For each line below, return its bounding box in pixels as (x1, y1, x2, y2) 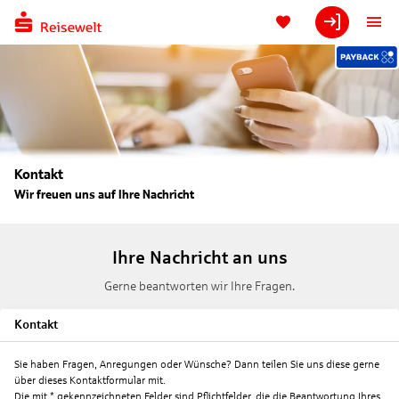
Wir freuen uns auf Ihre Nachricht (14, 188, 194, 202)
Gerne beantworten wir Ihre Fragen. (104, 280, 295, 294)
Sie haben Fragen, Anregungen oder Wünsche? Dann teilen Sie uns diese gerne (14, 358, 379, 371)
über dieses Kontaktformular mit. (14, 374, 166, 387)
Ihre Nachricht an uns (111, 248, 288, 268)
